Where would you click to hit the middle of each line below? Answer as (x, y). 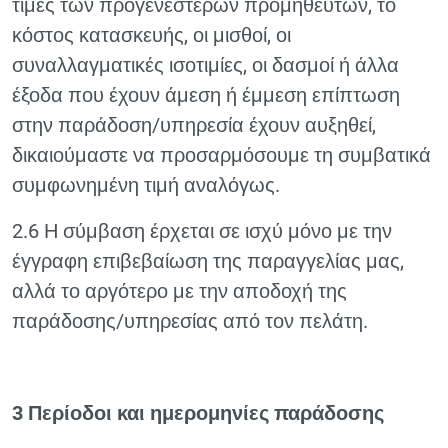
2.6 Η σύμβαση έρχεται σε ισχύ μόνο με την (202, 231)
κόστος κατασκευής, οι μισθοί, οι (151, 35)
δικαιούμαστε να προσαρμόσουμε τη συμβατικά (221, 155)
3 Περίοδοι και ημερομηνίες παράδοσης (198, 413)
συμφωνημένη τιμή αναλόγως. (146, 185)
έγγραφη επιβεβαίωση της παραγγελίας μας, (208, 261)
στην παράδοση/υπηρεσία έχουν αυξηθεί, (194, 125)
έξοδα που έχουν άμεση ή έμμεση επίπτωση (206, 95)
